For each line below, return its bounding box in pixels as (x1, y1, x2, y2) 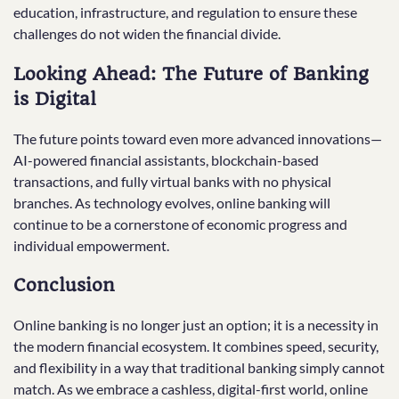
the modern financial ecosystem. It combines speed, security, (13, 338, 379, 355)
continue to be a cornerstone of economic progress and (13, 215, 347, 232)
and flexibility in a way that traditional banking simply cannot (13, 359, 385, 377)
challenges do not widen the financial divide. (13, 25, 281, 43)
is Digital (13, 88, 96, 110)
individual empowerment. (13, 236, 169, 254)
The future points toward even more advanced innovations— (13, 129, 382, 147)
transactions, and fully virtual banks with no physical (13, 172, 331, 190)
